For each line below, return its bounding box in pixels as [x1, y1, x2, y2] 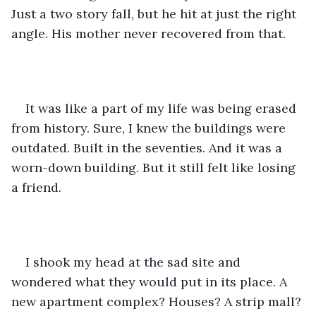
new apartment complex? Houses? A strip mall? [11, 293, 305, 310]
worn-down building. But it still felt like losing [11, 159, 299, 176]
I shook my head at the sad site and [25, 253, 244, 270]
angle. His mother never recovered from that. [11, 25, 286, 42]
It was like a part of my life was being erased [25, 99, 300, 116]
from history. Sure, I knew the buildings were [11, 119, 289, 136]
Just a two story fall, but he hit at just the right [11, 5, 300, 22]
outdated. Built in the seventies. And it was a [11, 139, 286, 156]
